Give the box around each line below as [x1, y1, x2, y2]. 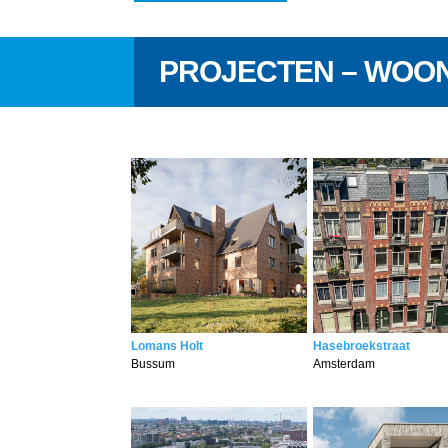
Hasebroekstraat [312, 339, 410, 354]
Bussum [131, 357, 176, 372]
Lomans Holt [131, 339, 204, 354]
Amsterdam [312, 357, 375, 372]
